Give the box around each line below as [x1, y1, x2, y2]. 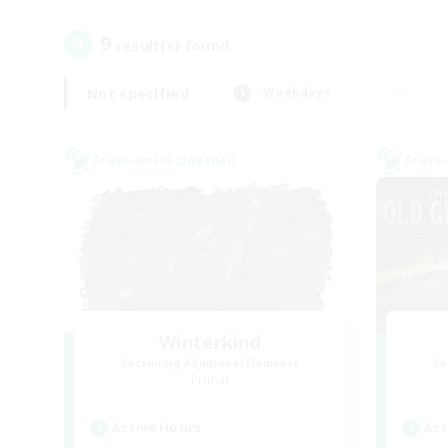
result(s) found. [111, 36, 234, 55]
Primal [191, 371, 229, 388]
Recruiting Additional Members [120, 356, 300, 370]
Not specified [87, 83, 189, 103]
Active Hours [112, 418, 202, 436]
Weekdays [262, 84, 332, 101]
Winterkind [159, 330, 261, 354]
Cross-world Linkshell [92, 152, 237, 169]
